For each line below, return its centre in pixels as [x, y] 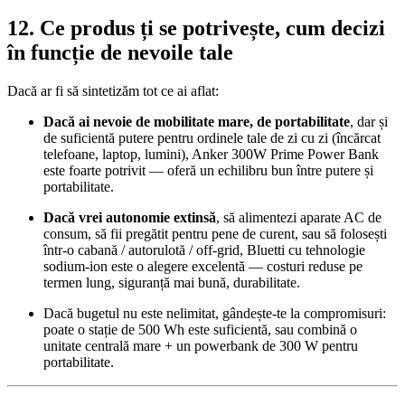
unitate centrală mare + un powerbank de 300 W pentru [201, 345]
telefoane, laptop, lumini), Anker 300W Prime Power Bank [211, 154]
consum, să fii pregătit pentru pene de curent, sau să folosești [215, 233]
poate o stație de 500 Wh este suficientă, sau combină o [200, 329]
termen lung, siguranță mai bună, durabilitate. [172, 282]
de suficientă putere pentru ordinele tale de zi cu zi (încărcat [212, 137]
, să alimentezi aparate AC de [299, 217]
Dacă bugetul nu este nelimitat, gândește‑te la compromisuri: [215, 313]
